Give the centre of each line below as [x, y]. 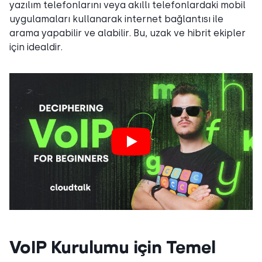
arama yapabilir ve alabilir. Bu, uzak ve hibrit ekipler [127, 33]
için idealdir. [36, 47]
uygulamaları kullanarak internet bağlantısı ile [116, 19]
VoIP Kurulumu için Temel [113, 246]
